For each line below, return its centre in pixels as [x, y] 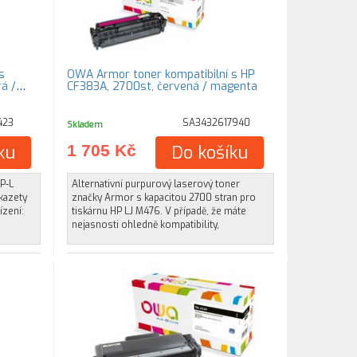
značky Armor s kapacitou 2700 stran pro [164, 198]
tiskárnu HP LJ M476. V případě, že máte [159, 211]
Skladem [85, 124]
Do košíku [210, 153]
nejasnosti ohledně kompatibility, [146, 225]
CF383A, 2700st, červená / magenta [163, 86]
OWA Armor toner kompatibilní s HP [161, 75]
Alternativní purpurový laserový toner [156, 184]
